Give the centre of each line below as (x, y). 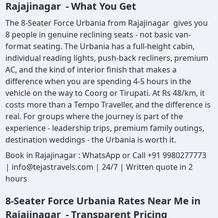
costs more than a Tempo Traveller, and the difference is (108, 105)
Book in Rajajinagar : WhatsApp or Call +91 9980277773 (106, 155)
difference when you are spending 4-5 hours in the (99, 82)
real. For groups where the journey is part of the (94, 117)
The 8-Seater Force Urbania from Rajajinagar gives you (107, 23)
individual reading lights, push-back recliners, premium (107, 58)
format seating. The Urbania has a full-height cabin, (100, 46)
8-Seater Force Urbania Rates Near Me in (103, 201)
